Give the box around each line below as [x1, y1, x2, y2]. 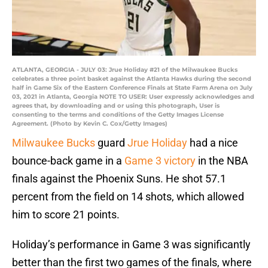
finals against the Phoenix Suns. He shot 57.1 [12, 172, 226, 185]
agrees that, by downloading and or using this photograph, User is [12, 102, 220, 110]
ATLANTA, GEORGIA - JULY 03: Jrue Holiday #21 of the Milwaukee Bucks [12, 66, 237, 74]
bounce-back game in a [12, 154, 124, 167]
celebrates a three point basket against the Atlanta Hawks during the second [12, 75, 251, 83]
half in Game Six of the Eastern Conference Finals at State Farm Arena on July [12, 84, 252, 92]
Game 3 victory [124, 154, 196, 167]
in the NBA [196, 154, 248, 167]
